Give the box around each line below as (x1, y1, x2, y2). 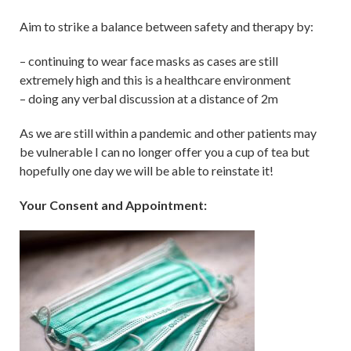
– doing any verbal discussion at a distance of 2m (20, 90, 278, 106)
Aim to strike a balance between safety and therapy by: (20, 18, 313, 34)
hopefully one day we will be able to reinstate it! (20, 162, 273, 178)
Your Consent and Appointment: (20, 197, 207, 212)
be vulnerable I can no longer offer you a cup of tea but (20, 143, 309, 159)
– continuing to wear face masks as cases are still (20, 52, 278, 68)
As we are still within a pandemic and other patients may (20, 125, 317, 140)
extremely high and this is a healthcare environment (20, 71, 291, 87)
